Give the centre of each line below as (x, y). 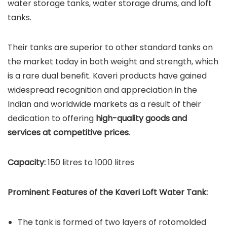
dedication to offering (52, 119)
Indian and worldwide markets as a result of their (104, 104)
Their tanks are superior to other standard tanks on (110, 48)
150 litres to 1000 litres (90, 163)
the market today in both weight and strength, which (113, 62)
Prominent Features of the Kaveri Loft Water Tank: (108, 193)
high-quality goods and (141, 119)
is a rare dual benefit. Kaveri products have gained (107, 76)
